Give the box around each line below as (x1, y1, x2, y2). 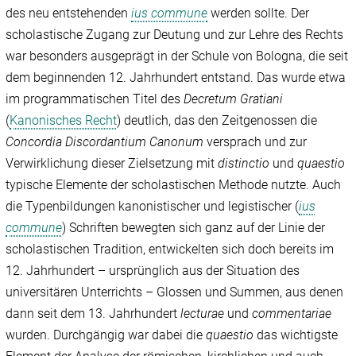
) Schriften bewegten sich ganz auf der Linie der (62, 220, 326, 236)
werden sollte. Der (207, 6, 310, 21)
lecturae (180, 306, 225, 322)
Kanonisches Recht (10, 113, 118, 129)
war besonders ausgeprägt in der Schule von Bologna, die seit (6, 48, 349, 64)
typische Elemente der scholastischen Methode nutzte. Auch (6, 177, 342, 193)
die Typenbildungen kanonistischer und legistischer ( (6, 199, 300, 215)
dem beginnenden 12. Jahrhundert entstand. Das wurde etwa (6, 70, 346, 86)
